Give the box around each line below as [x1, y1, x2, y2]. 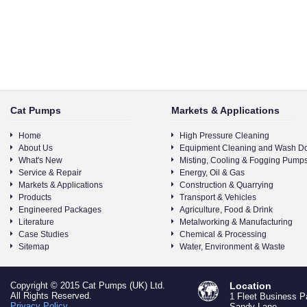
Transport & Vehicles [180, 193, 256, 202]
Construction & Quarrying [180, 180, 273, 190]
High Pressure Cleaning [180, 131, 269, 140]
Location [230, 280, 271, 291]
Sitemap [19, 242, 49, 251]
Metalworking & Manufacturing [180, 217, 293, 227]
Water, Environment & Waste [180, 242, 285, 251]
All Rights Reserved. [10, 291, 92, 301]
